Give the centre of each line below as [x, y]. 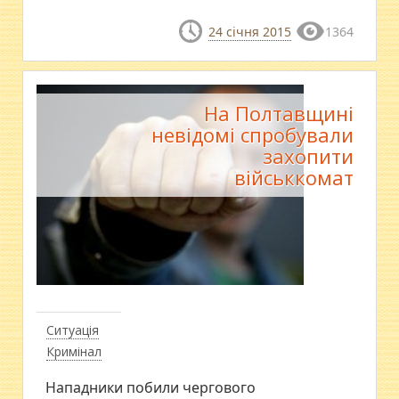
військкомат [293, 177]
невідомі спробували [252, 134]
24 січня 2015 [249, 31]
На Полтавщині [278, 113]
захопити [308, 155]
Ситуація [73, 330]
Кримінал [74, 351]
